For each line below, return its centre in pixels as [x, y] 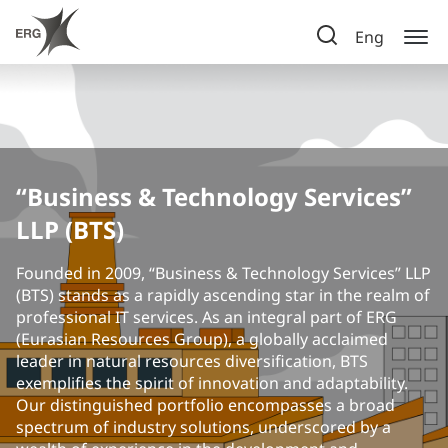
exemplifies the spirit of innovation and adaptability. [212, 383]
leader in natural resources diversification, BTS [192, 361]
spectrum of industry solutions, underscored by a [203, 427]
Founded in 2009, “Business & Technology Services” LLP [223, 273]
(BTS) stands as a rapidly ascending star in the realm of [223, 295]
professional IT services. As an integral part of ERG [206, 317]
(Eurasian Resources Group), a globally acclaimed [202, 339]
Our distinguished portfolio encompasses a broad [205, 405]
